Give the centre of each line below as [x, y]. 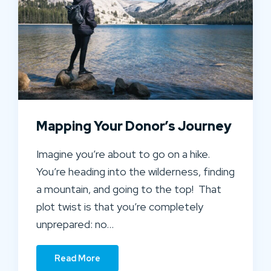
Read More [77, 258]
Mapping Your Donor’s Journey [134, 126]
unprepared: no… [75, 224]
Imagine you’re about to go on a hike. [123, 154]
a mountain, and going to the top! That [129, 189]
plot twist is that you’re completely [120, 206]
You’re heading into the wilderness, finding [135, 171]
